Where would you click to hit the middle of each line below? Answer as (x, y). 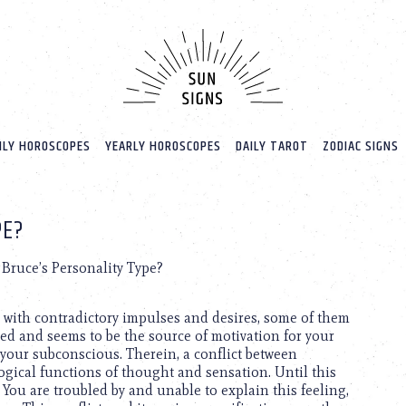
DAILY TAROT (271, 147)
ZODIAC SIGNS (360, 147)
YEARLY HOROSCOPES (163, 147)
